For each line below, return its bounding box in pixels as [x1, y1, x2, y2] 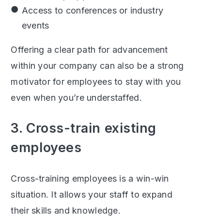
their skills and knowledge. [11, 205, 121, 216]
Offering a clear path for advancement [11, 44, 168, 55]
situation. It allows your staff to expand [11, 189, 172, 200]
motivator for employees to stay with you [11, 76, 181, 87]
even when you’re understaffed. [11, 92, 142, 103]
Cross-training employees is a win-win [11, 173, 169, 184]
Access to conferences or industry [21, 5, 164, 15]
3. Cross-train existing [11, 120, 156, 136]
